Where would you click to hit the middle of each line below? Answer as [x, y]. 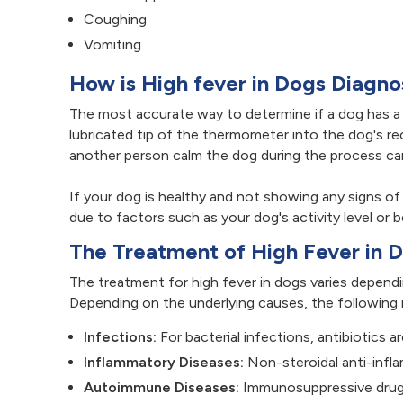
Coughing [115, 19]
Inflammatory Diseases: [164, 362]
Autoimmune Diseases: [161, 387]
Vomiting [112, 44]
